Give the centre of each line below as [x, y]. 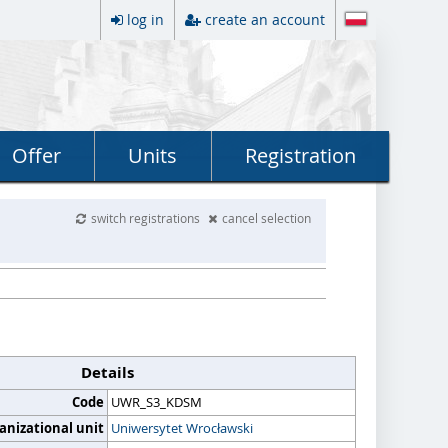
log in [145, 19]
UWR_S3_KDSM [156, 402]
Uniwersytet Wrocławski [182, 428]
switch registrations [147, 218]
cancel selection [267, 218]
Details [107, 372]
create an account [265, 19]
